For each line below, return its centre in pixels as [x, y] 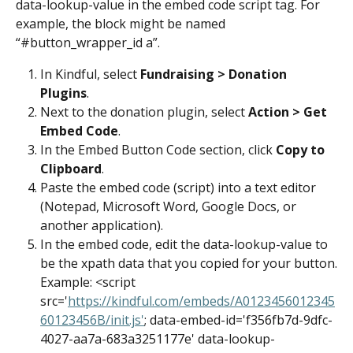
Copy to [302, 150]
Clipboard [71, 169]
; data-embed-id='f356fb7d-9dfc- [238, 320]
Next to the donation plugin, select [144, 112]
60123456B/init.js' [92, 320]
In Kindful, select [90, 74]
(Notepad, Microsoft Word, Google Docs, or [170, 207]
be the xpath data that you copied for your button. [189, 264]
